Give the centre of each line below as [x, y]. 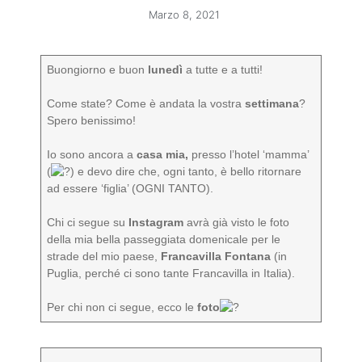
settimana [272, 103]
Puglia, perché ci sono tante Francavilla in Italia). [173, 273]
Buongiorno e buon [98, 69]
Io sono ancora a [92, 154]
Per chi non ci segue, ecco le [122, 307]
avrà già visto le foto [237, 222]
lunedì [166, 69]
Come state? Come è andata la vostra [146, 103]
